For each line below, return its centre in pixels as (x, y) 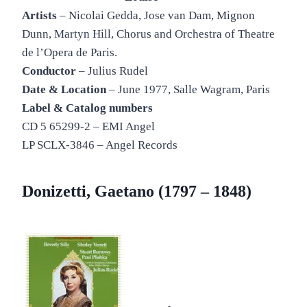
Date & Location (64, 90)
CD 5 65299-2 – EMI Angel (88, 127)
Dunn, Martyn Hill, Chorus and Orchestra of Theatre (148, 34)
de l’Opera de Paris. (70, 53)
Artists (39, 16)
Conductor (49, 71)
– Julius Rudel (112, 71)
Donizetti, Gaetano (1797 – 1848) (137, 192)
